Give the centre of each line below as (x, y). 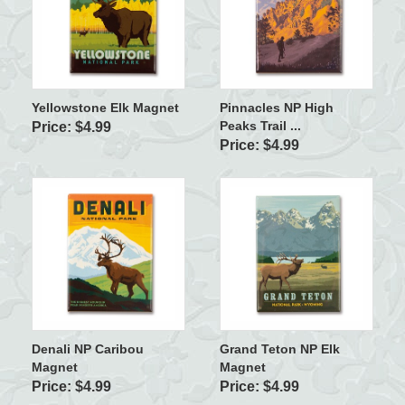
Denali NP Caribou (88, 348)
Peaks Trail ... (260, 125)
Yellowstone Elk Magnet (105, 107)
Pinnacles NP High (276, 107)
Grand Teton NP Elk (279, 348)
